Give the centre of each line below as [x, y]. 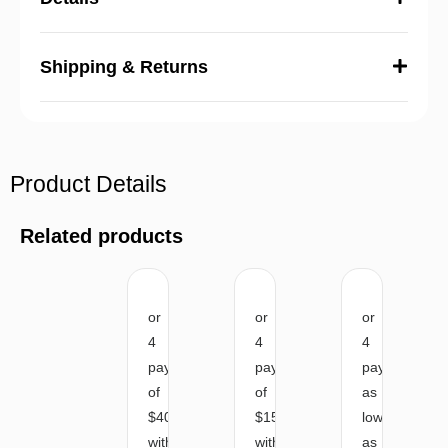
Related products [101, 235]
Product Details [88, 183]
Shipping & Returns [124, 66]
